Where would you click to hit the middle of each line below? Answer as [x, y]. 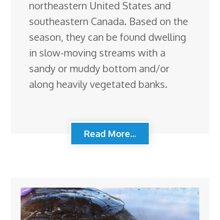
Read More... [110, 134]
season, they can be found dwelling [108, 37]
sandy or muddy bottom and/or [99, 69]
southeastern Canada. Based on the [109, 21]
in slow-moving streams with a [97, 53]
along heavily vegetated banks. [98, 84]
